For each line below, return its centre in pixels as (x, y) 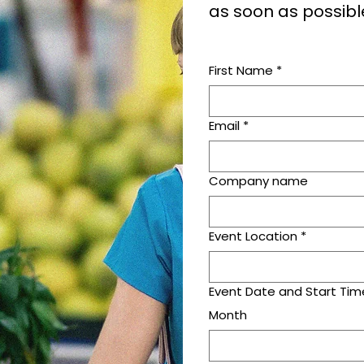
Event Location (253, 236)
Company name (259, 181)
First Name (241, 71)
